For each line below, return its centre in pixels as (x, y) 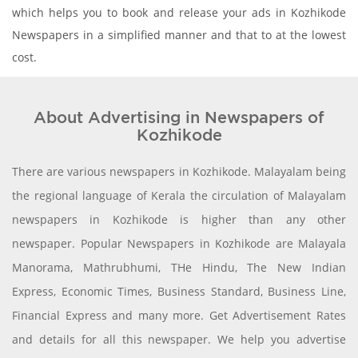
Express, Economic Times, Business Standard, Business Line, (179, 291)
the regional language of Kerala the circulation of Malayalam (179, 195)
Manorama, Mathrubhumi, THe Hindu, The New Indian (179, 267)
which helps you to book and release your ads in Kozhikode (179, 12)
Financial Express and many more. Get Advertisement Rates (179, 315)
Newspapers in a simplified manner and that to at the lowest (179, 34)
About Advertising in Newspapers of (179, 117)
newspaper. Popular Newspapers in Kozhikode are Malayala (179, 243)
